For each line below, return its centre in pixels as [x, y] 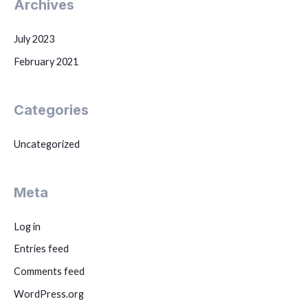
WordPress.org [49, 294]
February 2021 [46, 61]
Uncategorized [47, 144]
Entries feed [41, 249]
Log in [27, 226]
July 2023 [34, 39]
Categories [51, 110]
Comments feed [49, 271]
